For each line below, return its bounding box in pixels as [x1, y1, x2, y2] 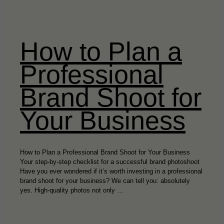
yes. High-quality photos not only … [20, 186, 123, 194]
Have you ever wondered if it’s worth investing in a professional [20, 167, 202, 175]
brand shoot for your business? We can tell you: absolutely [20, 176, 190, 184]
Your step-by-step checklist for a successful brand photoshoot [20, 157, 199, 165]
